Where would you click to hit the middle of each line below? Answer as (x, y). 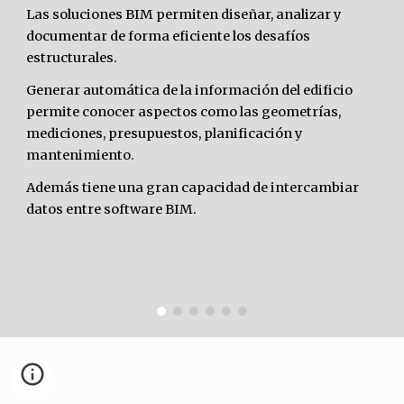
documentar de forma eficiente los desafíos (169, 36)
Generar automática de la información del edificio (190, 90)
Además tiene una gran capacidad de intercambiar (193, 188)
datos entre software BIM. (112, 209)
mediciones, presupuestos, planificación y (165, 133)
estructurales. (72, 58)
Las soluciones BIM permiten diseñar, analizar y (184, 14)
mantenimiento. (82, 155)
